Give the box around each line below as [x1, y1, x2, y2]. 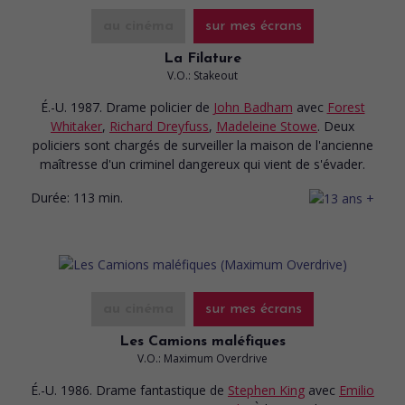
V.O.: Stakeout [167, 67, 238, 83]
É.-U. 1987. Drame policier [40, 98, 195, 116]
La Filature [164, 51, 241, 66]
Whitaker [51, 117, 102, 135]
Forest [326, 98, 365, 116]
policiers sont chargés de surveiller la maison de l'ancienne [32, 136, 373, 154]
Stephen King [228, 381, 305, 399]
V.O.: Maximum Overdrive [137, 350, 268, 366]
